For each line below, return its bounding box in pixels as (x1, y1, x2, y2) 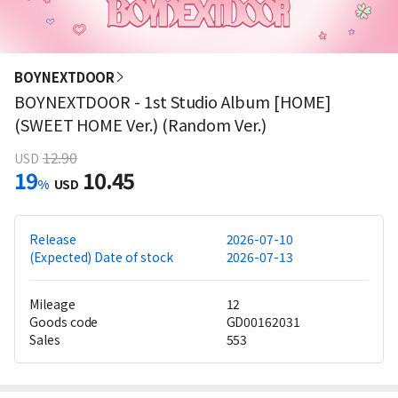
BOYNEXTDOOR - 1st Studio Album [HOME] (14, 90, 332, 113)
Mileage (29, 295, 76, 313)
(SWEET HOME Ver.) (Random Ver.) (14, 113, 267, 136)
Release (29, 230, 76, 248)
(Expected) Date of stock (29, 248, 173, 266)
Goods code (29, 313, 99, 330)
